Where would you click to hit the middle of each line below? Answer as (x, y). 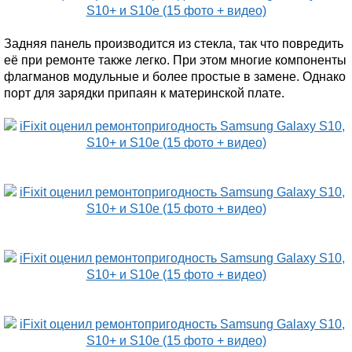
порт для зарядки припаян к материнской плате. (144, 93)
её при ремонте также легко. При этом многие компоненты (175, 60)
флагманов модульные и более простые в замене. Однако (175, 77)
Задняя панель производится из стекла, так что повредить (174, 44)
